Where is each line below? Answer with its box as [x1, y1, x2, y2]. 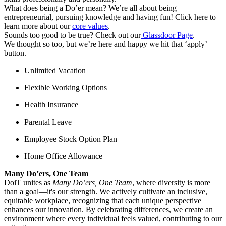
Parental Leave [24, 117, 72, 126]
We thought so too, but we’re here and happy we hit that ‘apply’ [4, 39, 207, 48]
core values [72, 21, 108, 30]
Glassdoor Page [141, 30, 193, 39]
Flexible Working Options [24, 83, 107, 92]
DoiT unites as [4, 178, 52, 187]
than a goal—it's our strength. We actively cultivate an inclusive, [4, 187, 207, 196]
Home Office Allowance [24, 151, 102, 160]
